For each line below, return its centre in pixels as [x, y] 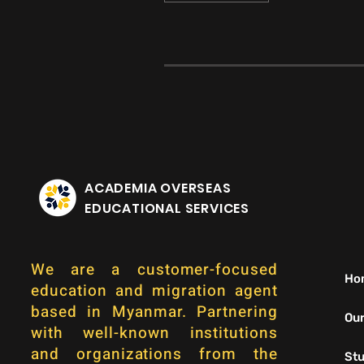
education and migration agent [154, 291]
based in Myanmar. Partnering [154, 312]
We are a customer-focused [154, 270]
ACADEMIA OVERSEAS [158, 188]
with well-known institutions [154, 333]
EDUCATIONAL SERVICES [167, 208]
